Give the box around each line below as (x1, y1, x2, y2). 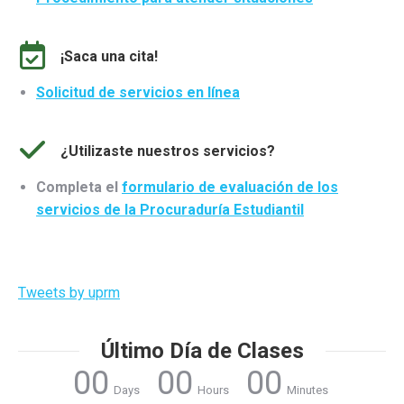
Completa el (36, 179, 122, 197)
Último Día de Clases (100, 338, 304, 364)
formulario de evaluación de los (122, 179, 338, 197)
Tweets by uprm (18, 284, 120, 302)
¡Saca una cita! (60, 48, 158, 66)
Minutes (287, 383, 328, 398)
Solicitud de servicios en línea (36, 84, 240, 102)
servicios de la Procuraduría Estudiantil (36, 201, 304, 219)
